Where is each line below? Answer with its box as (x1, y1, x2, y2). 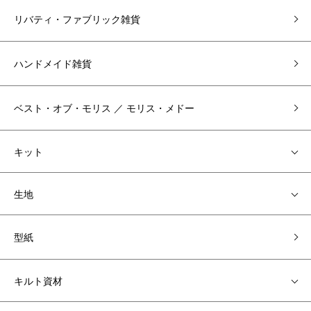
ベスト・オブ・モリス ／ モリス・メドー (14, 101, 194, 115)
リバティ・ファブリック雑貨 (14, 12, 140, 26)
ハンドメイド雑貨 (14, 56, 92, 70)
